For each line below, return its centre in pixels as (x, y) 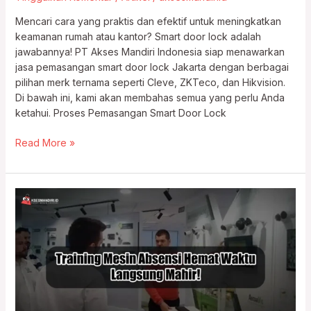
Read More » (45, 142)
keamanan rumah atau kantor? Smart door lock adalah (138, 36)
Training (33, 195)
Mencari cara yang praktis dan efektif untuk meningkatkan (148, 21)
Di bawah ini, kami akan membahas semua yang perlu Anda (150, 97)
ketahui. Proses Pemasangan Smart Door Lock (120, 112)
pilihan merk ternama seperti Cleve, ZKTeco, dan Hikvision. (150, 82)
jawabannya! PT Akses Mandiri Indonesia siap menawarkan (150, 51)
